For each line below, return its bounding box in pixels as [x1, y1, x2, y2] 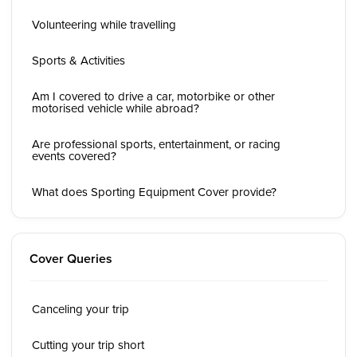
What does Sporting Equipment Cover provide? [32, 183, 277, 200]
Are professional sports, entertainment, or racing [32, 135, 280, 152]
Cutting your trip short [32, 336, 144, 353]
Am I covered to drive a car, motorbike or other [32, 88, 275, 104]
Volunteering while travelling [32, 16, 176, 33]
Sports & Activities [32, 52, 125, 69]
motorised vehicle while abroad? [32, 100, 199, 116]
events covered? [32, 147, 116, 164]
